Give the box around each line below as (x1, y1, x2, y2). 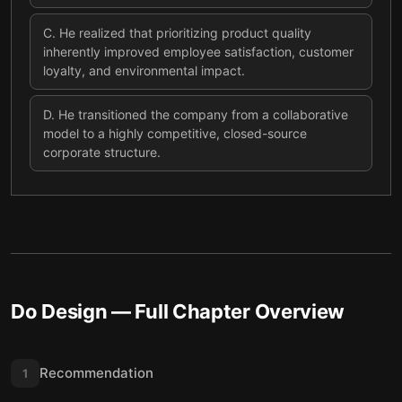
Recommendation (39, 364, 153, 381)
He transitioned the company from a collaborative (58, 107, 348, 122)
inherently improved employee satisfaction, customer (43, 44, 354, 59)
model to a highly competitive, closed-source (43, 126, 307, 141)
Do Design (11, 300, 108, 323)
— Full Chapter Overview (107, 300, 345, 323)
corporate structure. (43, 144, 161, 160)
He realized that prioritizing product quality (59, 25, 311, 40)
